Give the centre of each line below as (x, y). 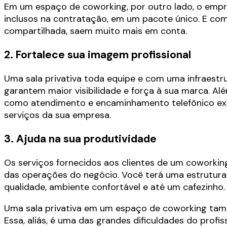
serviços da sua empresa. (58, 115)
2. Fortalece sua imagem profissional (98, 54)
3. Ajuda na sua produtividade (80, 139)
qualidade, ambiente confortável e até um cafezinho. (115, 187)
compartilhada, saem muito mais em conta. (96, 31)
